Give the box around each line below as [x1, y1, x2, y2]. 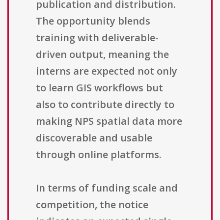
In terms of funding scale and [36, 181, 178, 195]
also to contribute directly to [36, 98, 174, 111]
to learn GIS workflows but [36, 81, 163, 95]
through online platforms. [36, 148, 162, 162]
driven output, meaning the [36, 48, 169, 61]
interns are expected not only [36, 64, 177, 78]
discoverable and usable [36, 131, 152, 145]
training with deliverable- [36, 31, 159, 45]
